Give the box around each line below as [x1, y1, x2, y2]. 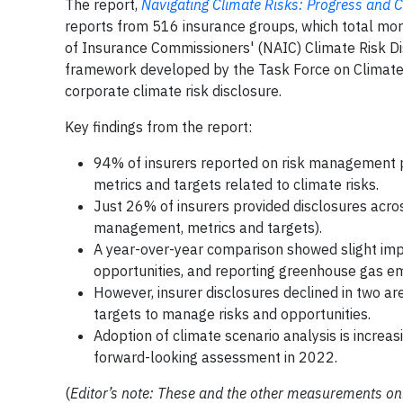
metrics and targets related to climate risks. [94, 175, 379, 193]
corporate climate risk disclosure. [65, 82, 282, 100]
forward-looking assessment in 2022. [94, 348, 337, 366]
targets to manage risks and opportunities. [94, 305, 371, 323]
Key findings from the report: [65, 118, 252, 136]
